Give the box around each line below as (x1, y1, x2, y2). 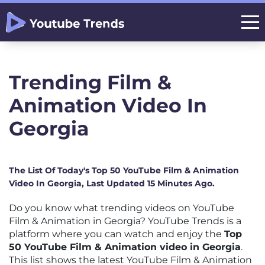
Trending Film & (9, 70, 172, 94)
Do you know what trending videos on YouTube (9, 202, 234, 214)
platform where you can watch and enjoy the (9, 228, 224, 240)
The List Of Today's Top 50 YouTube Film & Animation (9, 165, 239, 176)
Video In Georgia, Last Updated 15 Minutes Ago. (9, 178, 215, 189)
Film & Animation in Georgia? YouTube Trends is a (9, 215, 241, 227)
